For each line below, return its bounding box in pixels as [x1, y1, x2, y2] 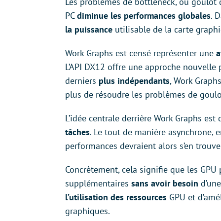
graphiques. [65, 205, 110, 217]
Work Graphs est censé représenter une [65, 47, 216, 59]
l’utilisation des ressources [65, 191, 167, 203]
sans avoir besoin [131, 177, 198, 189]
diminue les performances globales [77, 9, 211, 21]
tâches [65, 126, 90, 138]
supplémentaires [65, 177, 131, 189]
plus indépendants [99, 74, 170, 86]
